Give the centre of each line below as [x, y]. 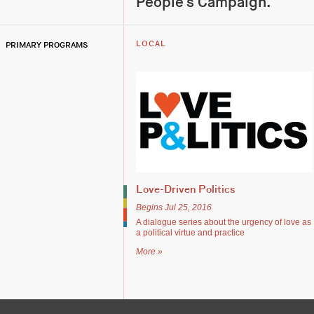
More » [149, 252]
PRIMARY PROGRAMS [47, 45]
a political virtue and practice [190, 233]
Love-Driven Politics [186, 190]
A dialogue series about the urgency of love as [224, 222]
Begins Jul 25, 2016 [174, 207]
